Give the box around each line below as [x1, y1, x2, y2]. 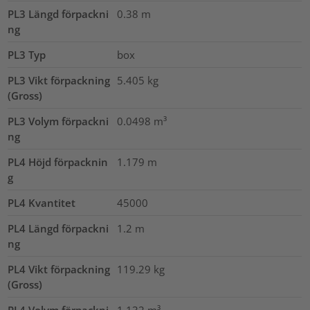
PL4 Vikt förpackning [8, 262, 111, 277]
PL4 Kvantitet [8, 196, 76, 210]
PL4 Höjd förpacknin [8, 155, 109, 170]
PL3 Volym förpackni [8, 114, 109, 129]
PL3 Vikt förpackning [8, 73, 111, 88]
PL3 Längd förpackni [8, 7, 109, 21]
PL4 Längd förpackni [8, 221, 109, 236]
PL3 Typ [8, 48, 46, 62]
